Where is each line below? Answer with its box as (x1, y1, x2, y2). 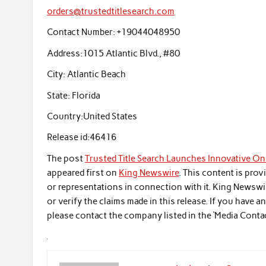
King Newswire (119, 167, 179, 178)
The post (47, 153, 85, 164)
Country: (47, 110, 84, 122)
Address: (47, 47, 83, 59)
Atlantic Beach (65, 69, 126, 80)
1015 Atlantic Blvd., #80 (83, 47, 180, 59)
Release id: (47, 132, 90, 143)
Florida (70, 90, 101, 101)
